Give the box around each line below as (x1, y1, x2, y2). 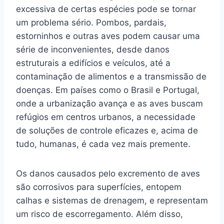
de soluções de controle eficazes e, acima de (16, 125, 198, 135)
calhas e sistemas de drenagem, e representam (16, 195, 208, 205)
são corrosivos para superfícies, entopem (16, 181, 181, 192)
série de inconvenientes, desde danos (16, 44, 169, 54)
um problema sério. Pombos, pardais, (16, 17, 166, 27)
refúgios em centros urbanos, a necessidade (16, 111, 195, 122)
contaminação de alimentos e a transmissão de (16, 71, 206, 81)
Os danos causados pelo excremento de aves (16, 168, 200, 178)
